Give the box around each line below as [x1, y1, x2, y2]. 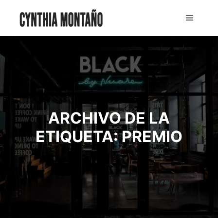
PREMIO [122, 127, 182, 146]
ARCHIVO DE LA [48, 109, 170, 127]
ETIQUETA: [36, 127, 122, 146]
